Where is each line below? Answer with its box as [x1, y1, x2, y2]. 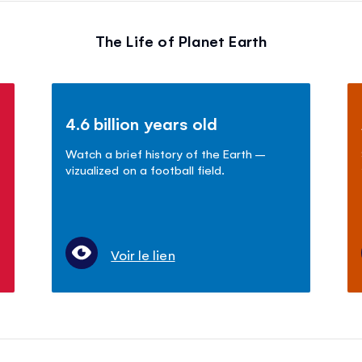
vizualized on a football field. [65, 161, 225, 177]
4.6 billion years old [65, 112, 217, 134]
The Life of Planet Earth [95, 30, 267, 50]
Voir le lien [111, 245, 175, 263]
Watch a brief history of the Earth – [65, 145, 265, 161]
